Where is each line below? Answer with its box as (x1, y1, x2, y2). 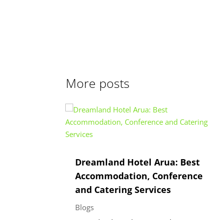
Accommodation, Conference (75, 169, 203, 182)
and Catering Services (75, 183, 171, 195)
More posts (66, 75, 130, 92)
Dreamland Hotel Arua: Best (75, 156, 200, 168)
